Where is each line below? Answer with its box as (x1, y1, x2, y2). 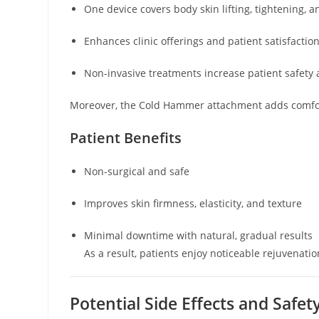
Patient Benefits (70, 127, 182, 147)
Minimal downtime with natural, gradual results (84, 228, 313, 242)
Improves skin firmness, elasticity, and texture (84, 196, 303, 210)
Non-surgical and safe (84, 164, 190, 178)
